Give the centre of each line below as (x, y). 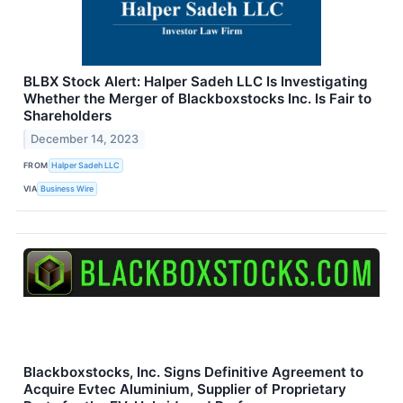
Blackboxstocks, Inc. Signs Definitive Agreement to (193, 372)
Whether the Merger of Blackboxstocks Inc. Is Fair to (197, 99)
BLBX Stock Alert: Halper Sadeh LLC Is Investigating (196, 82)
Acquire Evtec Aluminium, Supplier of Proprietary (185, 389)
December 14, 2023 (85, 139)
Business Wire (67, 189)
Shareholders (67, 116)
